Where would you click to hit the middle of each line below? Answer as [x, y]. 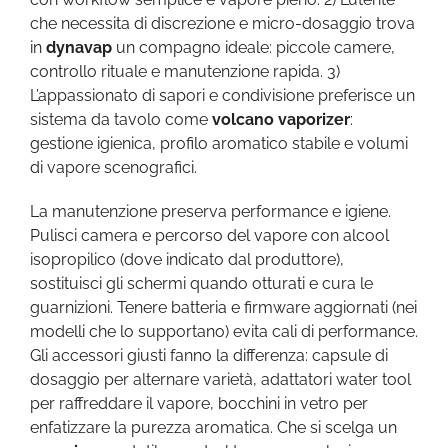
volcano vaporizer [281, 119]
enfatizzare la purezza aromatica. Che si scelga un [213, 427]
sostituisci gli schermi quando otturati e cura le [201, 283]
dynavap [79, 47]
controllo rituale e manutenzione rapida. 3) [185, 71]
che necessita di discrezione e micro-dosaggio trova [222, 23]
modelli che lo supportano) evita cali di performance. [224, 331]
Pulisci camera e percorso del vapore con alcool [209, 235]
